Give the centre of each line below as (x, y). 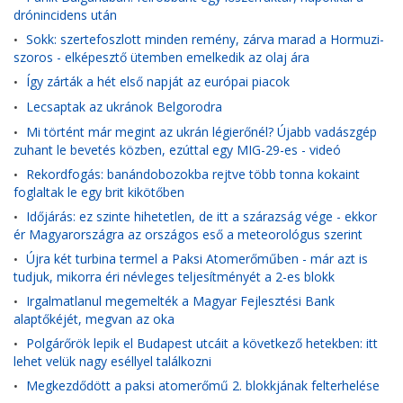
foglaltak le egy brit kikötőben (99, 192)
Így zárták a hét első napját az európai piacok (158, 81)
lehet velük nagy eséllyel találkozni (112, 361)
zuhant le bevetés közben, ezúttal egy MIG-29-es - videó (177, 149)
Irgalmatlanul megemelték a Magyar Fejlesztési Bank (180, 301)
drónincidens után (65, 14)
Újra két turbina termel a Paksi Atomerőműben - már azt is (197, 259)
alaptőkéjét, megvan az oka (94, 318)
